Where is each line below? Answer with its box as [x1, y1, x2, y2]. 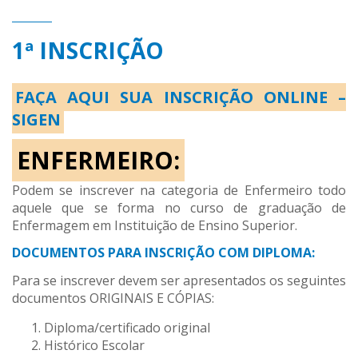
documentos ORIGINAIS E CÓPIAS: [12, 289, 214, 308]
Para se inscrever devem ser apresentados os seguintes [12, 272, 346, 290]
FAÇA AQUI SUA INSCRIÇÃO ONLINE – [15, 86, 346, 109]
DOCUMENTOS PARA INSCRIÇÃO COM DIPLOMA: [12, 244, 315, 262]
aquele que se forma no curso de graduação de [12, 199, 346, 217]
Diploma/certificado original [44, 319, 210, 337]
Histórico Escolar [44, 336, 145, 355]
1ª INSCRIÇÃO [12, 35, 164, 66]
